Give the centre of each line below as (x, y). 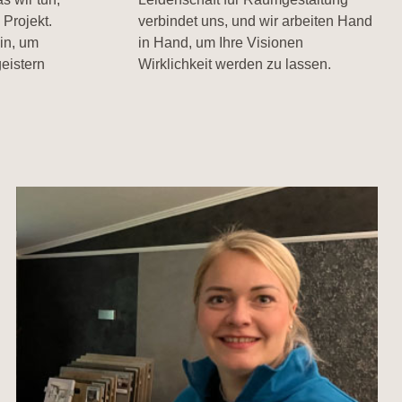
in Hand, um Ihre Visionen (221, 43)
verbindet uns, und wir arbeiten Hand (256, 21)
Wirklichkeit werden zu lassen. (235, 64)
